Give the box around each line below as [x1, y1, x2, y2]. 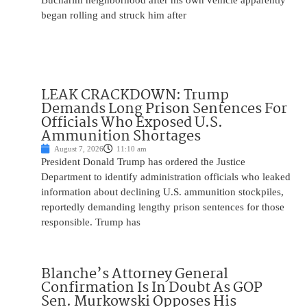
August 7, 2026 [54, 145, 103, 153]
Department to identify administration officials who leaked [41, 171, 291, 183]
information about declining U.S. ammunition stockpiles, [41, 186, 284, 198]
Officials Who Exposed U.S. [41, 111, 223, 135]
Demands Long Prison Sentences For [41, 97, 287, 121]
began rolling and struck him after [41, 10, 186, 21]
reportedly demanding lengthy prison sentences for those [41, 201, 284, 213]
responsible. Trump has [41, 217, 140, 228]
